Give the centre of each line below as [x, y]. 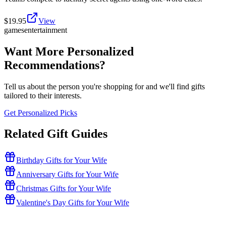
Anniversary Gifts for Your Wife [67, 175]
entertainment [46, 30]
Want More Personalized [69, 51]
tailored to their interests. [43, 95]
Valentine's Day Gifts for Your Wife [73, 203]
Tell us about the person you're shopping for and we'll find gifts [104, 86]
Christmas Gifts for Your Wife [64, 189]
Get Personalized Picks [41, 112]
